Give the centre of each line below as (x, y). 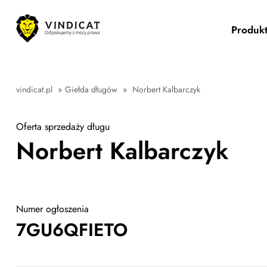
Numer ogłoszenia (52, 209)
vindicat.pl (34, 89)
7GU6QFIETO (72, 230)
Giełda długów (91, 89)
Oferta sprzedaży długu (63, 127)
